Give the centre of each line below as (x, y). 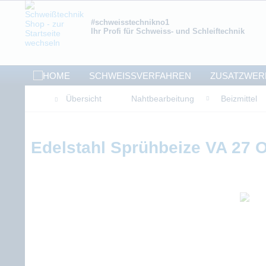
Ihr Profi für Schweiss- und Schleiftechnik (167, 31)
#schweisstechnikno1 (130, 22)
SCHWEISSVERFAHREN (137, 76)
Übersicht (84, 99)
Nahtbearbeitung (163, 99)
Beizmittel (239, 99)
